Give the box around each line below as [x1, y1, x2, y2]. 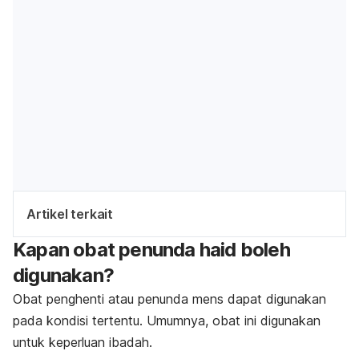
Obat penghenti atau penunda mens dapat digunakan [13, 290, 326, 307]
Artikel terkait [26, 205, 113, 222]
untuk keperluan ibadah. [13, 333, 152, 350]
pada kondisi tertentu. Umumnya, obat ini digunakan [13, 312, 321, 329]
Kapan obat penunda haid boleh [13, 237, 290, 261]
